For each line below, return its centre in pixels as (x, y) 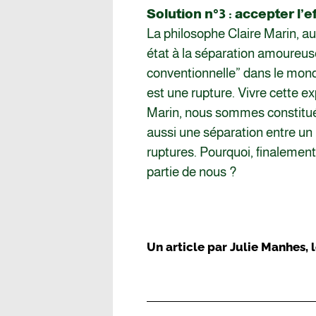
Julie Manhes (268, 247)
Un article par (188, 247)
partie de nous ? (192, 172)
